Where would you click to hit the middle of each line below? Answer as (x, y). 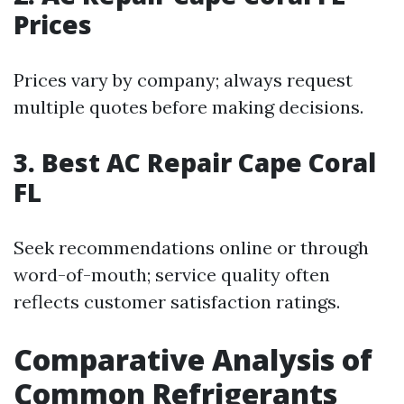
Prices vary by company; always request (183, 80)
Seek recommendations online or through (191, 248)
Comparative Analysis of (193, 359)
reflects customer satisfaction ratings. (177, 302)
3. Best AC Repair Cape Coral (195, 162)
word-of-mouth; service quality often (172, 275)
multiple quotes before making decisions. (188, 107)
